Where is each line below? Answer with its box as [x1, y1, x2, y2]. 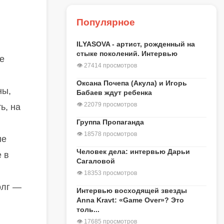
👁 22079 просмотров [76, 101, 137, 108]
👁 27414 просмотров [76, 62, 137, 69]
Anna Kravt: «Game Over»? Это [76, 196, 184, 204]
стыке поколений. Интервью [76, 49, 177, 57]
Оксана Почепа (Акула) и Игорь [76, 79, 187, 87]
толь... [76, 205, 99, 213]
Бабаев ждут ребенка [76, 88, 152, 96]
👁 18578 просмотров [76, 130, 137, 137]
